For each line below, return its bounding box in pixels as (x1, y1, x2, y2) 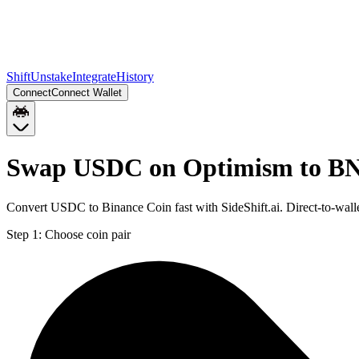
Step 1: (6, 227, 42, 241)
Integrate (72, 70, 116, 83)
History (116, 70, 154, 83)
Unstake (30, 70, 72, 83)
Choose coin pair (45, 227, 131, 241)
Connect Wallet (51, 87, 122, 99)
